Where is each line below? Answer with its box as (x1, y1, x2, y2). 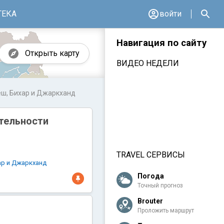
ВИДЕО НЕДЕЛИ (116, 58, 179, 68)
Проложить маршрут (137, 207, 194, 214)
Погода (137, 172, 164, 180)
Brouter (137, 197, 163, 205)
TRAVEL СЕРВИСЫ (116, 150, 185, 160)
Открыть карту (25, 48, 79, 58)
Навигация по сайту (116, 37, 206, 48)
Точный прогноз (137, 182, 183, 189)
